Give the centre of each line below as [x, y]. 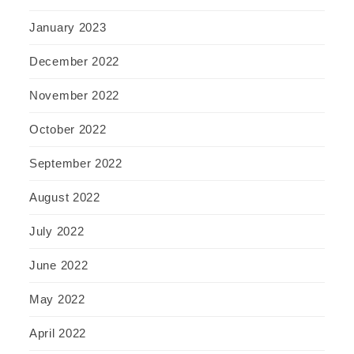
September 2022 [76, 163]
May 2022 [57, 299]
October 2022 [68, 129]
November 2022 [75, 95]
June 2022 [59, 265]
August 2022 [65, 197]
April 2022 [58, 333]
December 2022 [75, 61]
